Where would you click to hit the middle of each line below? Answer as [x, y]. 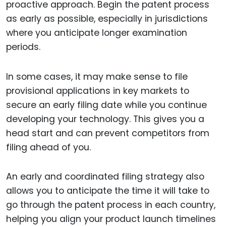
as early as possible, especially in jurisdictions [107, 18]
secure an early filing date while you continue [106, 105]
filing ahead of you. [48, 147]
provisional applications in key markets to [98, 91]
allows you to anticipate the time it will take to [108, 191]
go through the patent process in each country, [111, 205]
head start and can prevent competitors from [108, 133]
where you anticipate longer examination [97, 33]
